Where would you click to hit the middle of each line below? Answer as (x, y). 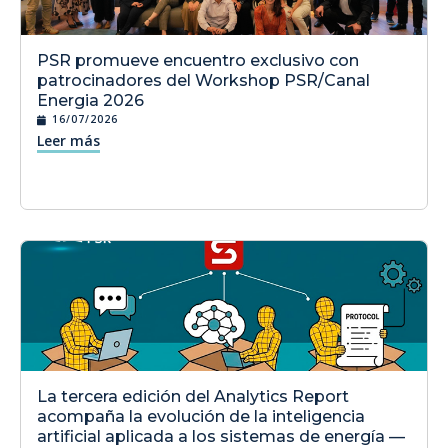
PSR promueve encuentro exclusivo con (198, 61)
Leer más (68, 141)
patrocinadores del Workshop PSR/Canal (203, 81)
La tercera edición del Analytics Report (193, 397)
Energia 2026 (90, 101)
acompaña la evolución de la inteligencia (201, 417)
